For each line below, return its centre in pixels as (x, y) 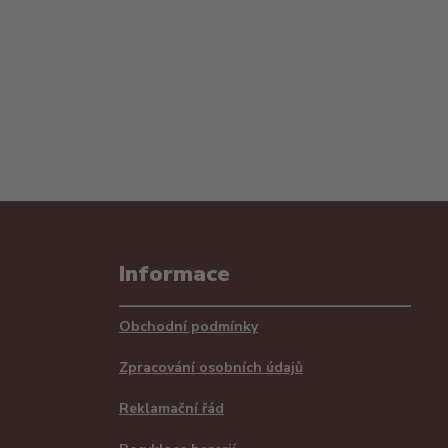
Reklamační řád (171, 408)
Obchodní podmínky (188, 326)
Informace (174, 273)
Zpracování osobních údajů (210, 367)
